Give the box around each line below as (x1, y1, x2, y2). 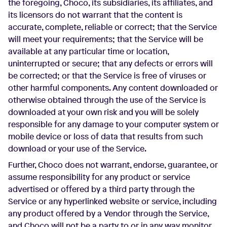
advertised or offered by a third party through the (8, 183, 195, 195)
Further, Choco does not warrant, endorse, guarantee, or (8, 159, 218, 170)
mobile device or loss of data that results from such (8, 131, 203, 142)
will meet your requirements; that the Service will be (8, 33, 203, 45)
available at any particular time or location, (8, 46, 169, 57)
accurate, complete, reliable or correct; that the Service (8, 21, 217, 32)
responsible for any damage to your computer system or (8, 119, 219, 130)
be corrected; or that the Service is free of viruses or (8, 70, 206, 81)
